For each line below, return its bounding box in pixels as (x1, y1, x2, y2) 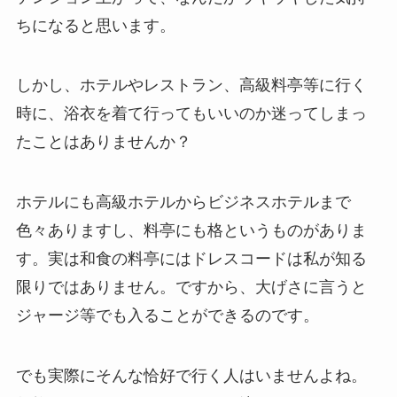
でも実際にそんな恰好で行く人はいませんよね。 (15, 367, 367, 385)
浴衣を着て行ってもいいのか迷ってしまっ (63, 105, 367, 123)
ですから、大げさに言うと (175, 278, 367, 297)
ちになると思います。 (15, 16, 175, 35)
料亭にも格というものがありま (143, 222, 367, 240)
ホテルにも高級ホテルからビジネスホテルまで (15, 193, 351, 212)
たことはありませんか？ (15, 133, 191, 152)
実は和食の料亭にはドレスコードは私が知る (47, 250, 367, 269)
